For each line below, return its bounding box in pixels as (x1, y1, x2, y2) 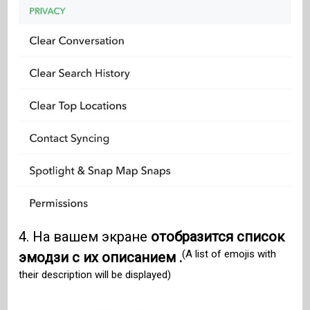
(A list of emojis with (182, 247, 277, 260)
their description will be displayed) (19, 268, 172, 281)
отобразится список (151, 228, 285, 246)
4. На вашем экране (19, 228, 152, 246)
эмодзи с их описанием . (19, 249, 183, 266)
